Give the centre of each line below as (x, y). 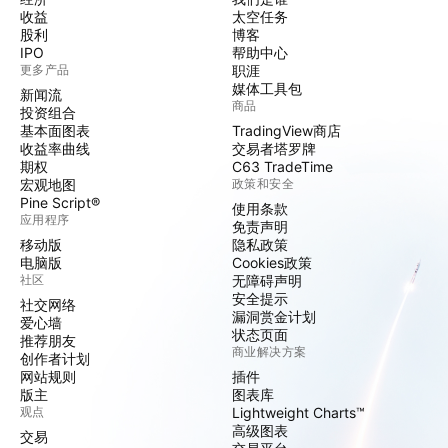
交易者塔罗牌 (274, 148)
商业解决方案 (269, 351)
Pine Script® (60, 202)
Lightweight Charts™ (298, 412)
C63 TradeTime (282, 166)
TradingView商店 (286, 130)
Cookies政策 (272, 262)
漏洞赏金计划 (274, 316)
